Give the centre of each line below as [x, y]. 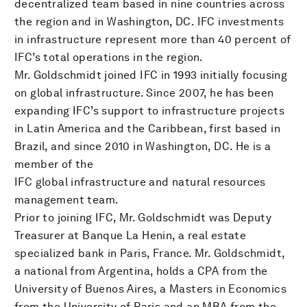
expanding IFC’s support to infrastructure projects [149, 110]
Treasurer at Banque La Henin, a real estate [131, 235]
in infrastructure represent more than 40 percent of [153, 39]
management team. [67, 199]
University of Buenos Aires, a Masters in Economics [150, 288]
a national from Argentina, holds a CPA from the [141, 271]
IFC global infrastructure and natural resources [140, 182]
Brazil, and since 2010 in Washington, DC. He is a [143, 146]
